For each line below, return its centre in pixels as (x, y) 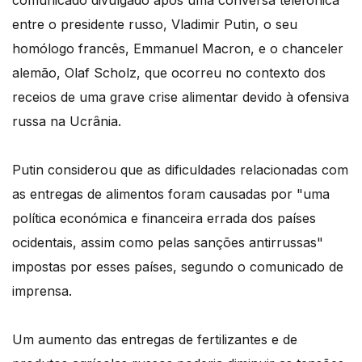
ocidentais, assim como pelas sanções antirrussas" (168, 243)
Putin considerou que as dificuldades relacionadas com (180, 170)
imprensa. (42, 291)
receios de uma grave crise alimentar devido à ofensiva (181, 97)
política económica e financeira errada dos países (164, 219)
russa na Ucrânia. (67, 122)
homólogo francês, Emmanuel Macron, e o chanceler (178, 49)
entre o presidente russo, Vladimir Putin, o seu (155, 25)
